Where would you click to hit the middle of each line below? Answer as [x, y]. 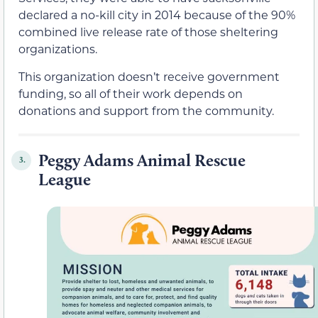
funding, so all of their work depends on [131, 93]
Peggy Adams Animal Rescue [142, 160]
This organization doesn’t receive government [149, 76]
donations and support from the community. [146, 110]
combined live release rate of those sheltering [148, 32]
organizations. [58, 49]
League [65, 179]
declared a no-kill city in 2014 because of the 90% [157, 15]
